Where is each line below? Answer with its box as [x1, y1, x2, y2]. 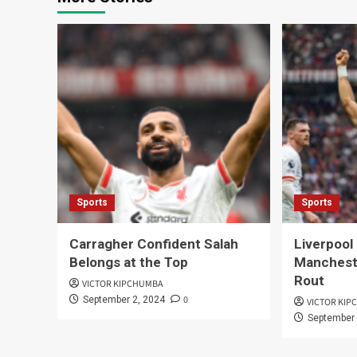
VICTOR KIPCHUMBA [82, 277, 163, 292]
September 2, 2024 [83, 294, 165, 306]
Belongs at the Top [69, 254, 188, 271]
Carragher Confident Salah [69, 236, 238, 253]
